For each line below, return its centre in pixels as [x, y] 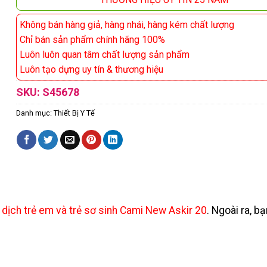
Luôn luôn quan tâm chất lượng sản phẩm [104, 54]
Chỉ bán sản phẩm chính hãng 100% [92, 39]
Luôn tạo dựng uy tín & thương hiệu [91, 69]
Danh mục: [35, 113]
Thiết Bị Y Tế [74, 113]
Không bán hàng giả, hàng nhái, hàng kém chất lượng [127, 24]
